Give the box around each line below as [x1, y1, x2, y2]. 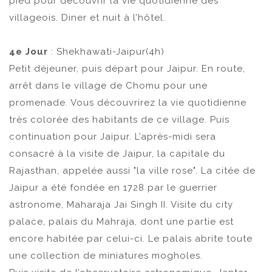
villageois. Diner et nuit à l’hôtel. [9, 12, 166, 23]
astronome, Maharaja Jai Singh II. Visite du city [9, 199, 233, 210]
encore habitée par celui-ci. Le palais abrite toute [9, 233, 253, 244]
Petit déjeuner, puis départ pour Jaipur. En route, [9, 63, 245, 74]
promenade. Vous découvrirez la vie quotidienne [9, 97, 246, 108]
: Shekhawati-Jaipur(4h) [48, 46, 165, 57]
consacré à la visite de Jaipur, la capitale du [9, 148, 225, 159]
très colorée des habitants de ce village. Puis [9, 114, 229, 125]
